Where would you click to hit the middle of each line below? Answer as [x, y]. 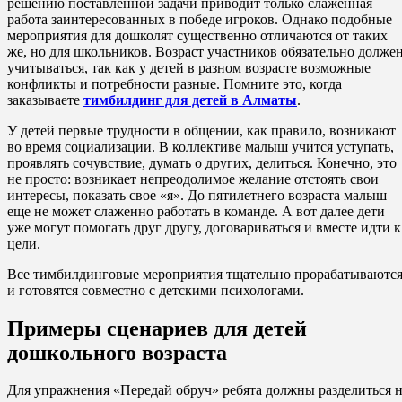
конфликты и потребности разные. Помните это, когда [175, 83]
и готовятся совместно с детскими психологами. [156, 290]
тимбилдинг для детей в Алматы [190, 100]
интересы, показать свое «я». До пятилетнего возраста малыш [197, 195]
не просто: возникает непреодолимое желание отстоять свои [193, 179]
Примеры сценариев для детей [157, 328]
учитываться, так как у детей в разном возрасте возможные [189, 67]
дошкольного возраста [117, 352]
